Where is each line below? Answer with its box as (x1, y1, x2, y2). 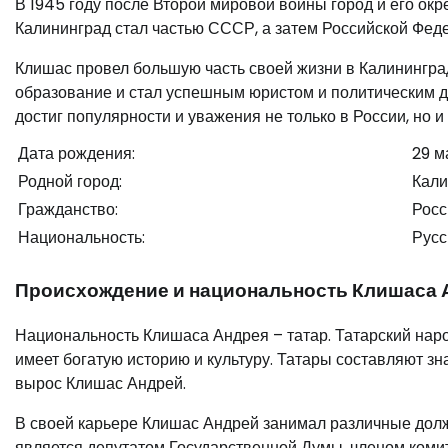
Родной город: (18, 169, 122, 193)
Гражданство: (18, 197, 118, 221)
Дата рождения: (18, 141, 135, 165)
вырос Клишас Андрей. (15, 371, 186, 395)
